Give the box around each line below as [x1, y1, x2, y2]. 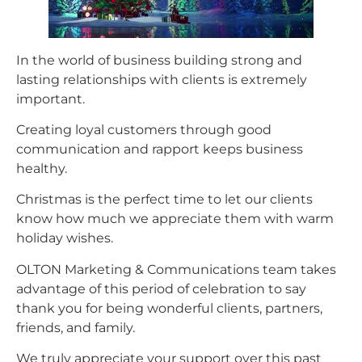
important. [16, 90, 85, 107]
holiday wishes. [16, 230, 113, 246]
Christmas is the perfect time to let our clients [16, 192, 313, 208]
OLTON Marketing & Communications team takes [16, 261, 336, 277]
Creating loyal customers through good [16, 121, 271, 137]
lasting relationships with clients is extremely [16, 71, 307, 87]
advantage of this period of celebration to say [16, 280, 306, 297]
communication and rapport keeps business [16, 141, 303, 157]
